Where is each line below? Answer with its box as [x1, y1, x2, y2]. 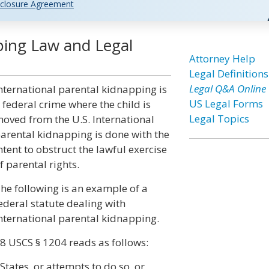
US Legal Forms [189, 97, 263, 110]
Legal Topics [189, 112, 249, 125]
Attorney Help [189, 52, 255, 65]
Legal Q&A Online [189, 82, 266, 95]
